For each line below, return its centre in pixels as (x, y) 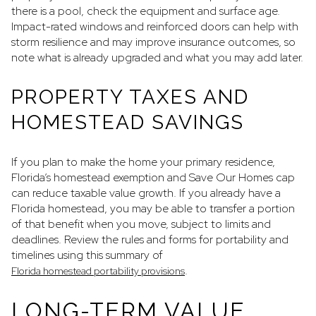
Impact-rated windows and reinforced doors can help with (155, 27)
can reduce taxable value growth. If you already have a (146, 193)
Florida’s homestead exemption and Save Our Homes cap (153, 177)
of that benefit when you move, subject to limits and (141, 224)
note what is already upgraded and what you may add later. (157, 58)
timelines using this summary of (87, 255)
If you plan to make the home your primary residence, (143, 162)
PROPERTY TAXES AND (130, 97)
